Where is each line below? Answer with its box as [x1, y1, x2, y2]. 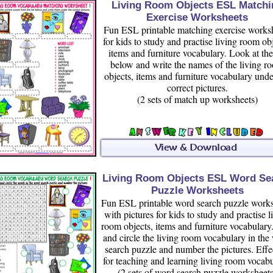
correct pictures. [166, 81, 228, 94]
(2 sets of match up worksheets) [136, 93, 258, 105]
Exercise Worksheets [146, 12, 248, 23]
